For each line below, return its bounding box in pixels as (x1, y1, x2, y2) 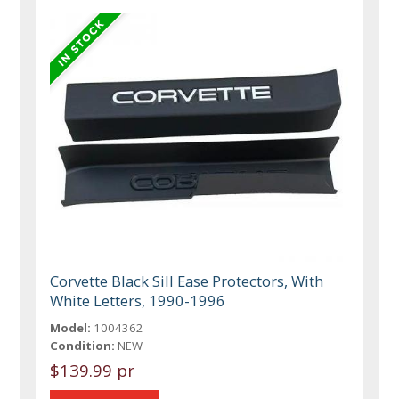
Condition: (50, 337, 116, 354)
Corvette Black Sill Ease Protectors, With (50, 270, 324, 291)
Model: (50, 319, 92, 336)
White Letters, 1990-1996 (50, 289, 226, 311)
